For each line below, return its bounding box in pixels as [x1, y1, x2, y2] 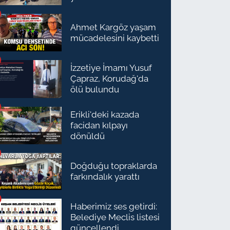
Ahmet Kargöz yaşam [70, 22, 157, 32]
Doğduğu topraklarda [70, 160, 158, 171]
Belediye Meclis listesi [70, 212, 160, 223]
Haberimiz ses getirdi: [70, 201, 158, 212]
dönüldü [70, 130, 105, 141]
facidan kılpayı [70, 120, 128, 130]
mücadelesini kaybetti [70, 32, 160, 43]
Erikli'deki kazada [70, 109, 140, 120]
